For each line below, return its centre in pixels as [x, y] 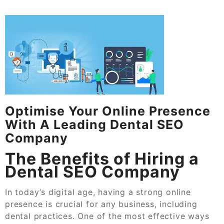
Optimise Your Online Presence [108, 111]
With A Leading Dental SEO [94, 124]
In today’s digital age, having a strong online [98, 192]
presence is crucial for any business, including [101, 204]
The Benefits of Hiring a [102, 158]
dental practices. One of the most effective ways [107, 216]
